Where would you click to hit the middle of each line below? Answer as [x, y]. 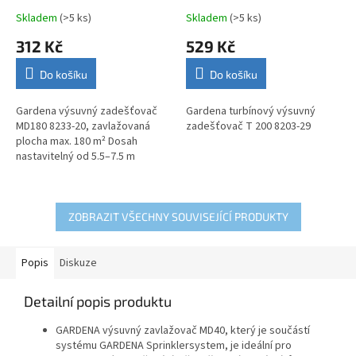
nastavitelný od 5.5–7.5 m [75, 156]
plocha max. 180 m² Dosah [77, 141]
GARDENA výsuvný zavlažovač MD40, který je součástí [183, 330]
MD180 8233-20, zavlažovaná [83, 126]
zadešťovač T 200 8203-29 [248, 126]
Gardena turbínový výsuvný [251, 111]
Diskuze [78, 263]
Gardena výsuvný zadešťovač [87, 111]
